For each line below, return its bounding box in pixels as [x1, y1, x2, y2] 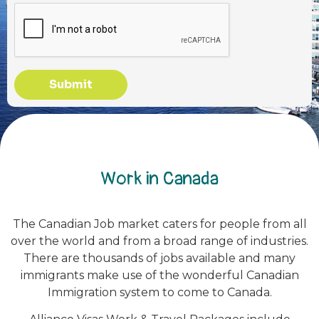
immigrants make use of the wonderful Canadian [20, 268, 299, 282]
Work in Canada [100, 167, 219, 190]
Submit [49, 77, 93, 92]
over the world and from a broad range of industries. [11, 234, 308, 248]
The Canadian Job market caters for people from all [12, 217, 307, 231]
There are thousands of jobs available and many [23, 251, 296, 265]
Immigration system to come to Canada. [47, 286, 272, 299]
